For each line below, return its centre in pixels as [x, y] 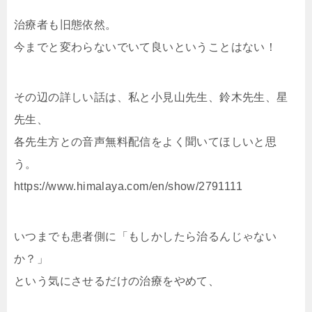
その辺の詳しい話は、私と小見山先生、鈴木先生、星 [151, 97]
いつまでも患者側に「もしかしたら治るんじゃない [146, 236]
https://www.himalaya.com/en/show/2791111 [128, 186]
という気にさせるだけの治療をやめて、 [117, 281]
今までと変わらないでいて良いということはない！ [146, 47]
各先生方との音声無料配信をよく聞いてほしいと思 [146, 142]
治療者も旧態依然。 [65, 25]
